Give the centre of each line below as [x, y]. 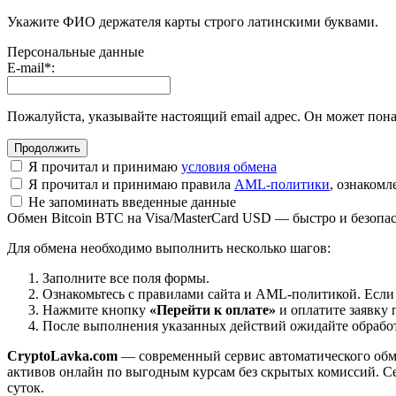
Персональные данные [76, 51]
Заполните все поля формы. [126, 278]
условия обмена [229, 166]
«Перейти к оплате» [213, 309]
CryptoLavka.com [62, 355]
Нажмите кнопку [96, 309]
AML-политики [282, 184]
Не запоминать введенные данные [130, 202]
